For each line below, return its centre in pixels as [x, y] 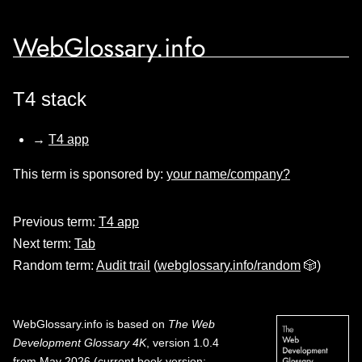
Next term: [44, 244]
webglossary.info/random [229, 265]
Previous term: [56, 222]
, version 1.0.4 [183, 343]
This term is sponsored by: [90, 174]
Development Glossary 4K [80, 343]
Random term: [55, 265]
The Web [192, 324]
